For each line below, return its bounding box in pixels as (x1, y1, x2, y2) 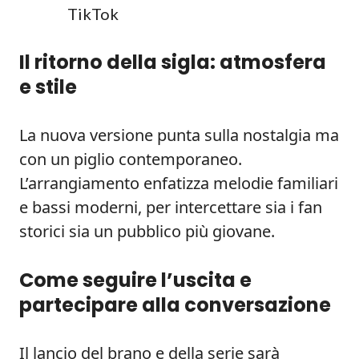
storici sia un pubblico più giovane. (19, 220, 275, 242)
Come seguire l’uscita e (19, 267, 252, 293)
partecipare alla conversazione (19, 292, 331, 318)
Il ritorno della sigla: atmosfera (19, 49, 326, 75)
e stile (19, 74, 77, 100)
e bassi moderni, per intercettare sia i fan (19, 196, 322, 218)
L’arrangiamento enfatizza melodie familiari (19, 172, 338, 194)
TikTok (67, 4, 119, 23)
